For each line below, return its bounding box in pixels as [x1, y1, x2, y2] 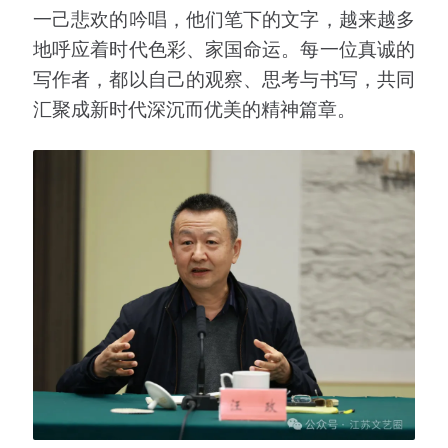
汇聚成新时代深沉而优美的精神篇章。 [33, 94, 356, 122]
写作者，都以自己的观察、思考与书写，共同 [33, 64, 415, 92]
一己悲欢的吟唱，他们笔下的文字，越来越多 [33, 4, 415, 32]
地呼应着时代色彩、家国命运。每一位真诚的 [33, 34, 415, 62]
